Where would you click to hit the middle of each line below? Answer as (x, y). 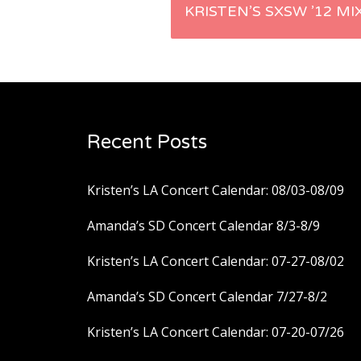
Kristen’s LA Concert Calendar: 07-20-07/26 (216, 332)
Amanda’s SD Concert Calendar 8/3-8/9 (203, 226)
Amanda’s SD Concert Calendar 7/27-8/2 (207, 297)
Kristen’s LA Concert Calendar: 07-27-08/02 (216, 261)
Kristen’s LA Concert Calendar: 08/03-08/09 (216, 191)
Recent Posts (147, 143)
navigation (248, 68)
